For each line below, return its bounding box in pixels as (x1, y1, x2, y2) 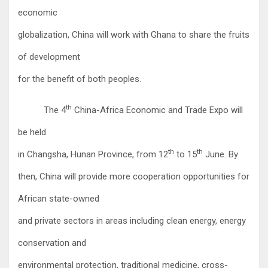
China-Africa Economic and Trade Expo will (71, 104, 243, 115)
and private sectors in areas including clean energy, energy (18, 215, 246, 226)
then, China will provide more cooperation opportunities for (18, 170, 249, 182)
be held (18, 126, 46, 138)
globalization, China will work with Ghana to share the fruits (18, 29, 249, 40)
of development (18, 51, 80, 62)
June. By (203, 148, 238, 160)
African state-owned (18, 193, 99, 204)
